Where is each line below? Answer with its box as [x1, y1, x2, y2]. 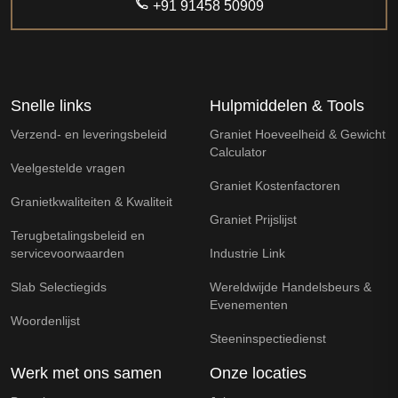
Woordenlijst [11, 314, 80, 329]
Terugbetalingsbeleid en [11, 228, 145, 243]
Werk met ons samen [11, 364, 162, 383]
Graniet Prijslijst [210, 212, 297, 227]
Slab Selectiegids [11, 280, 107, 295]
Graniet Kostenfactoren [210, 179, 340, 194]
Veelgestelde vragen [11, 161, 125, 176]
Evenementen [210, 298, 288, 313]
